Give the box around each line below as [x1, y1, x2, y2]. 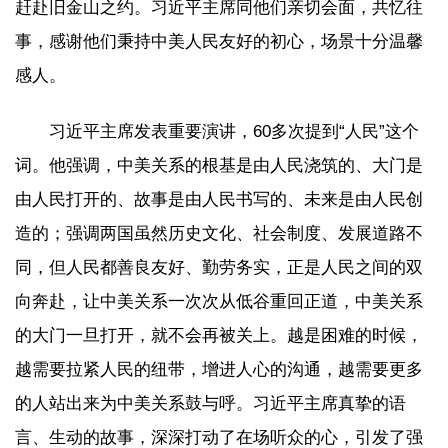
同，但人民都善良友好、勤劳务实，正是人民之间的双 [15, 258, 423, 277]
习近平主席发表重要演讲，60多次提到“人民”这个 [49, 122, 419, 141]
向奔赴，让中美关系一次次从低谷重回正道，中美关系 [15, 292, 423, 311]
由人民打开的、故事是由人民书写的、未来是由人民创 [15, 190, 423, 209]
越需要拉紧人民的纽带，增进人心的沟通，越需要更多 [15, 360, 423, 379]
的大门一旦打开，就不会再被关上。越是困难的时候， [15, 326, 423, 345]
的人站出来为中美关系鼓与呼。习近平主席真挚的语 [15, 394, 406, 413]
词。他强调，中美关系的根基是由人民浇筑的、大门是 [15, 156, 423, 175]
